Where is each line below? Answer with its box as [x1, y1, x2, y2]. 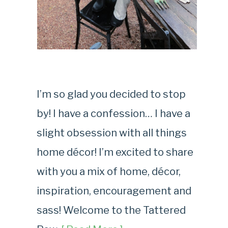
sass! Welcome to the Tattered [37, 204, 186, 217]
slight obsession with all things [37, 127, 187, 139]
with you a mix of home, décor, [37, 165, 181, 178]
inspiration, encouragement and [37, 185, 192, 197]
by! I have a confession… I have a [37, 107, 191, 120]
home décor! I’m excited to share [37, 146, 194, 159]
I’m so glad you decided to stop [37, 88, 186, 101]
